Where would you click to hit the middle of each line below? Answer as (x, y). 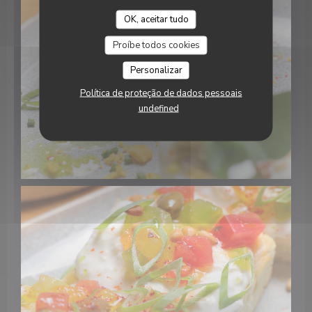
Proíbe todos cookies (156, 45)
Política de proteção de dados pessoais (161, 93)
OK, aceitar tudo (156, 19)
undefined (158, 108)
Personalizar (156, 70)
